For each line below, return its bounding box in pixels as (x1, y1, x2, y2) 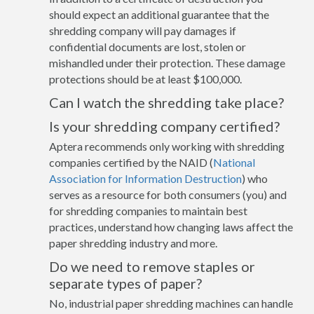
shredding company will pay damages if (49, 23, 236, 37)
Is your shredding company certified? (49, 117, 280, 135)
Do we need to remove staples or (49, 257, 255, 275)
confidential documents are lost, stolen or (49, 39, 246, 53)
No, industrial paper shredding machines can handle (49, 296, 293, 310)
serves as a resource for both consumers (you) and (49, 187, 287, 201)
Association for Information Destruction (49, 171, 242, 185)
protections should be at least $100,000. (49, 71, 242, 86)
